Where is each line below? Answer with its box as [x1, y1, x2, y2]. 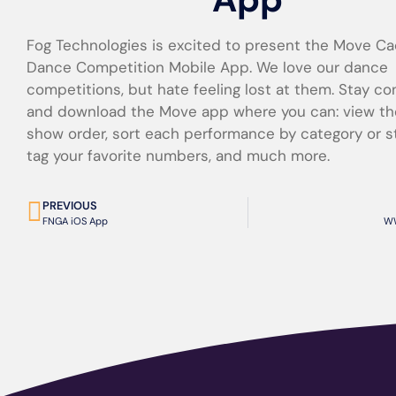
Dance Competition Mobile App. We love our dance [27, 57, 388, 77]
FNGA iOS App [42, 215, 108, 228]
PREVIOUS [42, 198, 97, 214]
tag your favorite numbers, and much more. [27, 146, 330, 165]
